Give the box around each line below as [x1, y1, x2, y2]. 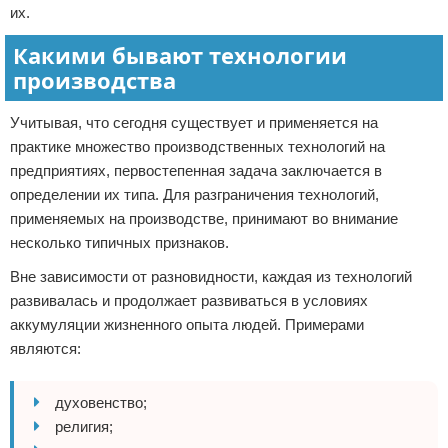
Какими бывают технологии [13, 40, 347, 70]
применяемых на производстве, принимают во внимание [10, 210, 398, 227]
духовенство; [55, 394, 147, 411]
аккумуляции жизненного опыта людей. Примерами [10, 316, 364, 333]
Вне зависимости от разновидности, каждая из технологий [10, 268, 412, 285]
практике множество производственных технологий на [10, 138, 385, 155]
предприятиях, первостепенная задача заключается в [10, 162, 382, 179]
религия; [55, 418, 113, 435]
